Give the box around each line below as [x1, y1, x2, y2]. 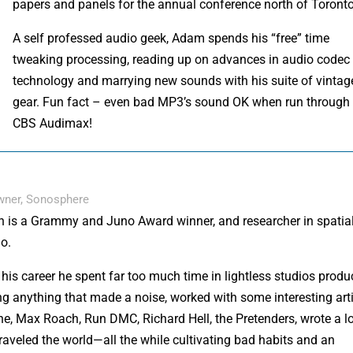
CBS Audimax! [13, 115, 93, 131]
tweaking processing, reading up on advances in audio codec [13, 51, 351, 67]
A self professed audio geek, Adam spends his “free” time [13, 30, 330, 46]
